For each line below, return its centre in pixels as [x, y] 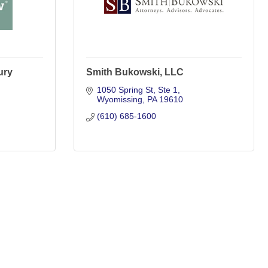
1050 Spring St [125, 90]
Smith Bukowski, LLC [135, 72]
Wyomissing [119, 99]
